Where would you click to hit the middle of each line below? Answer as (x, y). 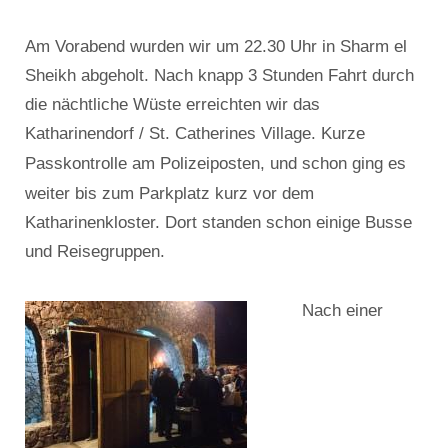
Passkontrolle (76, 163)
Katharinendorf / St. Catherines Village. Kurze (195, 133)
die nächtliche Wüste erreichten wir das (172, 104)
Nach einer (342, 310)
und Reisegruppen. (95, 251)
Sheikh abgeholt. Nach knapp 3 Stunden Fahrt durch (219, 75)
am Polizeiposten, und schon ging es (266, 163)
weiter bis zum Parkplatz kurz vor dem (169, 193)
